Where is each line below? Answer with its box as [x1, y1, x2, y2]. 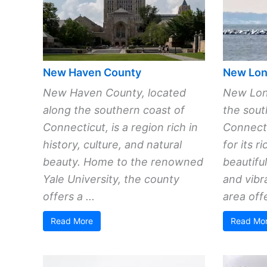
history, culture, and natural [43, 138, 182, 151]
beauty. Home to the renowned [43, 155, 203, 168]
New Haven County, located [43, 86, 186, 99]
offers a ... [43, 190, 95, 203]
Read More [51, 215, 93, 226]
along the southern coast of [43, 103, 185, 116]
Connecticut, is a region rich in [43, 120, 198, 133]
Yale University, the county [43, 172, 179, 185]
